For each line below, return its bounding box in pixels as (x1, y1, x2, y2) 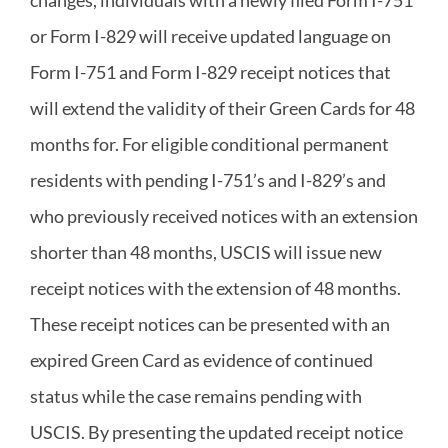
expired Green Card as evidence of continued (30, 348, 373, 371)
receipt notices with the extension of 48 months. (30, 276, 401, 299)
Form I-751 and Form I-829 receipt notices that (30, 60, 391, 83)
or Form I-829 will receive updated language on (30, 24, 391, 47)
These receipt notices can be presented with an (30, 312, 390, 335)
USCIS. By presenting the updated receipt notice (30, 420, 403, 443)
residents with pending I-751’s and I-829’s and (30, 168, 386, 191)
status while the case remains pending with (30, 384, 362, 407)
